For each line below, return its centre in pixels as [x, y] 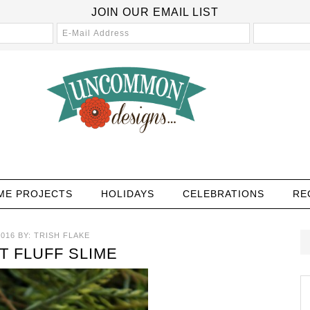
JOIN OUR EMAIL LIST [155, 12]
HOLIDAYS [127, 194]
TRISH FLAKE [62, 235]
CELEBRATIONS [223, 194]
